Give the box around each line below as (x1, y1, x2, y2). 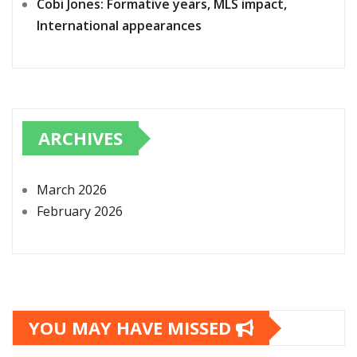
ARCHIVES (38, 126, 123, 151)
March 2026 (37, 181, 107, 199)
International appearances (37, 17, 202, 35)
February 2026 (37, 202, 123, 221)
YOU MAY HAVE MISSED (29, 316, 236, 340)
